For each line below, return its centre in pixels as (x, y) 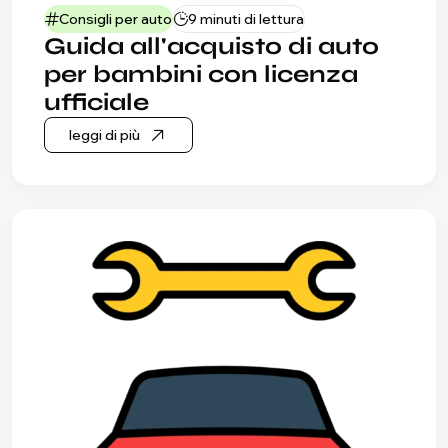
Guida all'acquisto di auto (211, 47)
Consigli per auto (115, 18)
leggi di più (104, 134)
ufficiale (96, 103)
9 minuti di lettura (246, 18)
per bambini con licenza (201, 75)
